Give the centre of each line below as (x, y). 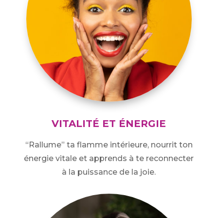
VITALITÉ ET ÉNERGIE (109, 124)
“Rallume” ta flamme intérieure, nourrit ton (109, 145)
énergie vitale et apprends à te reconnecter (109, 159)
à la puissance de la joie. (109, 172)
